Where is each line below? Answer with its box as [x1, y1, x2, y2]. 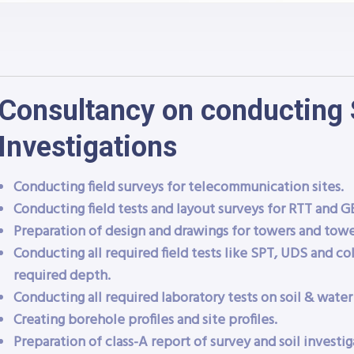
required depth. [13, 265, 111, 288]
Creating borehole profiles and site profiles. [13, 309, 277, 332]
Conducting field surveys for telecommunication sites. [13, 176, 344, 199]
